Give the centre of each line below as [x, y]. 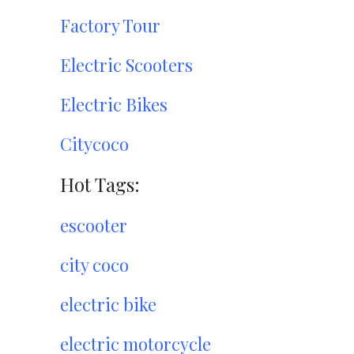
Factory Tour [110, 25]
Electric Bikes [114, 104]
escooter [94, 225]
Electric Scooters [126, 65]
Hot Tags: [100, 184]
